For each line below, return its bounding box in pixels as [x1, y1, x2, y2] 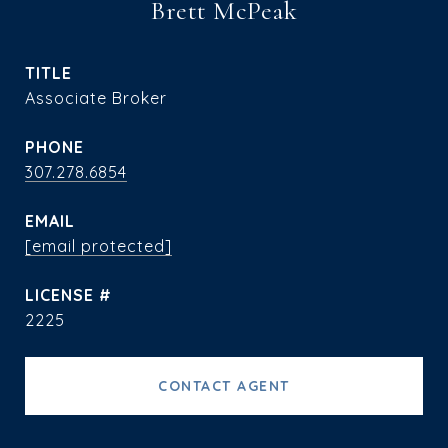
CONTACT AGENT [158, 377, 290, 395]
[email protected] [25, 236, 172, 256]
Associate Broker [25, 88, 167, 108]
